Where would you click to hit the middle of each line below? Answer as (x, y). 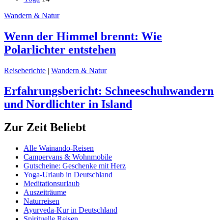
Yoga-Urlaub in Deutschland (68, 175)
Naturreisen (41, 201)
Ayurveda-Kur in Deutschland (70, 210)
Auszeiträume (45, 192)
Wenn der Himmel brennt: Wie (83, 36)
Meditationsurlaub (52, 184)
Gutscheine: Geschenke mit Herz (75, 166)
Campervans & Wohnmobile (68, 157)
